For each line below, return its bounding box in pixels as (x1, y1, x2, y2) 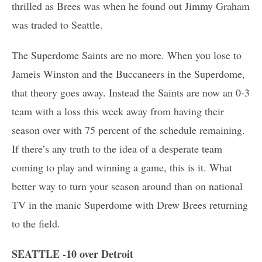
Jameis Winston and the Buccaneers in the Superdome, (12, 66, 245, 81)
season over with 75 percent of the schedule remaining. (12, 122, 245, 137)
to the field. (12, 216, 60, 230)
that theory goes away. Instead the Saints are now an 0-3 (12, 85, 250, 99)
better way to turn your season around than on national (12, 178, 243, 193)
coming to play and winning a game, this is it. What (12, 160, 232, 174)
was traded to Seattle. (12, 17, 103, 32)
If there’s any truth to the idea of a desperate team (12, 141, 222, 156)
